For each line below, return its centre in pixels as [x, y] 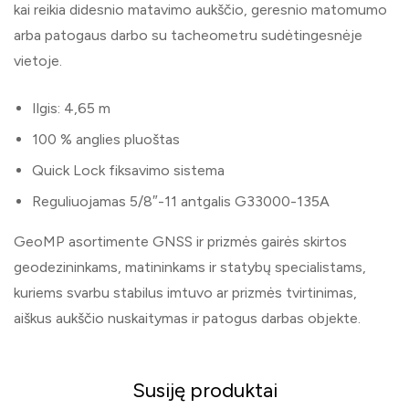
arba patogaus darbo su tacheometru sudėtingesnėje [188, 35]
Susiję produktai [204, 390]
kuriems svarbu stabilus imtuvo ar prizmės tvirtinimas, [185, 292]
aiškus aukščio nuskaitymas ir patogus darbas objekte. [187, 318]
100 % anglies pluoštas [106, 139]
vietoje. [38, 60]
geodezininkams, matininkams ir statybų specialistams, [190, 267]
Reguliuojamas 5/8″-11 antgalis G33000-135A [181, 201]
